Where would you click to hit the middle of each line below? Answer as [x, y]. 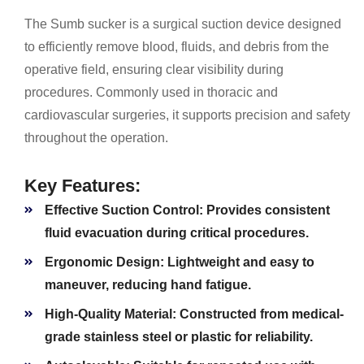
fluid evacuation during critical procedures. [177, 233]
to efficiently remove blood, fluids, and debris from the [177, 47]
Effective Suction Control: [124, 210]
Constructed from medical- [260, 314]
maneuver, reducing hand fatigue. [148, 285]
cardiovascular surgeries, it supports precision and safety [187, 115]
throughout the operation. [96, 138]
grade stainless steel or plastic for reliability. [179, 337]
